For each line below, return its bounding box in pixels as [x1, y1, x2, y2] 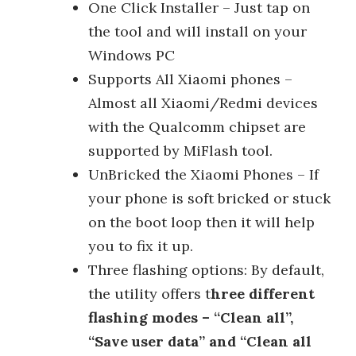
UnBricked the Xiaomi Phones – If [88, 164, 319, 184]
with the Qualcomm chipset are [88, 117, 306, 136]
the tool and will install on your [88, 21, 307, 41]
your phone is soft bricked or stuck [88, 188, 331, 207]
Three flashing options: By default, [88, 260, 324, 279]
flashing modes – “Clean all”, [88, 308, 293, 327]
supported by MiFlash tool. [88, 141, 273, 160]
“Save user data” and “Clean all [88, 331, 311, 350]
